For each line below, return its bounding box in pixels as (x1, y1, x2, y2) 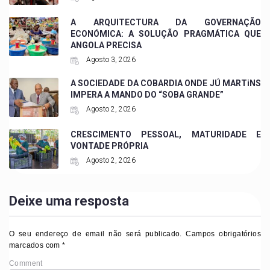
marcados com (9, 240, 63, 250)
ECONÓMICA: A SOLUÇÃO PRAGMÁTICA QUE (70, 28, 261, 39)
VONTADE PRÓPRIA (70, 141, 148, 151)
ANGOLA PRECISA (70, 40, 142, 50)
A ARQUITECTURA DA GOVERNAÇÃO (70, 17, 261, 27)
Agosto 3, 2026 (84, 55, 136, 64)
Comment (9, 259, 43, 268)
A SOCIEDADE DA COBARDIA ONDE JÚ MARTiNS (70, 78, 261, 88)
